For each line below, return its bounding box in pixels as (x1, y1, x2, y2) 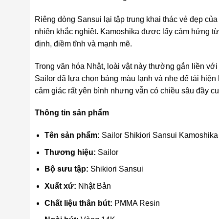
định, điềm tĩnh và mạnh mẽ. (34, 39, 132, 48)
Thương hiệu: (44, 148, 96, 156)
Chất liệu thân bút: (44, 198, 113, 207)
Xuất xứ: (44, 182, 77, 191)
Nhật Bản (76, 182, 111, 191)
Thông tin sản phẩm (34, 109, 109, 117)
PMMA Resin (112, 198, 160, 207)
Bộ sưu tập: (44, 165, 89, 174)
